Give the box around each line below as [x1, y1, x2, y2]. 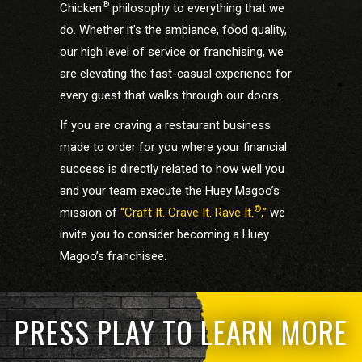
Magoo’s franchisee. [60, 248, 166, 263]
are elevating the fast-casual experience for [60, 65, 292, 81]
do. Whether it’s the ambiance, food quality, [60, 22, 287, 37]
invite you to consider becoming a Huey [60, 226, 269, 242]
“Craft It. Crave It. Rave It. [120, 204, 254, 220]
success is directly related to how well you [60, 161, 284, 176]
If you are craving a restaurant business [60, 117, 271, 133]
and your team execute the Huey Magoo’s [60, 183, 280, 198]
